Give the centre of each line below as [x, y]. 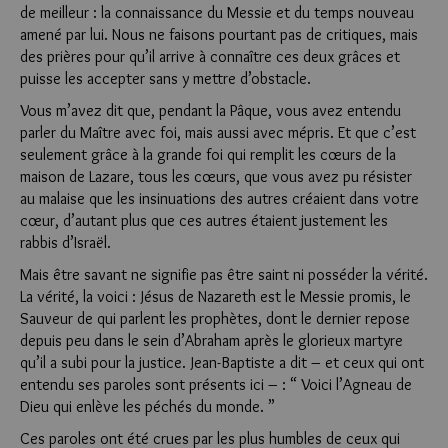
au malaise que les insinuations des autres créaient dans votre [219, 198]
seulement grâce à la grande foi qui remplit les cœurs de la [208, 154]
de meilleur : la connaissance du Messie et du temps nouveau [217, 12]
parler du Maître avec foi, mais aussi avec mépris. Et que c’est [218, 132]
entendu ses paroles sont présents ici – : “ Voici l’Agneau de [216, 384]
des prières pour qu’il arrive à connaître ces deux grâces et [210, 56]
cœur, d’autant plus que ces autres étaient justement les [204, 220]
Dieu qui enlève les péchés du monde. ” [147, 406]
